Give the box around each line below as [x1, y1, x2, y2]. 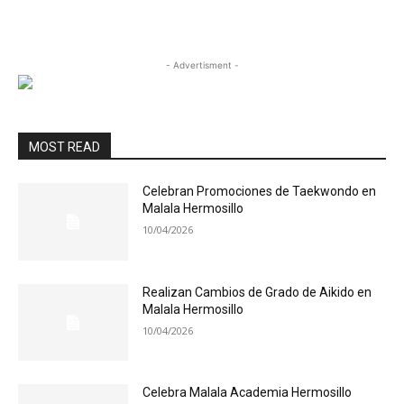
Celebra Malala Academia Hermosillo [142, 385, 353, 400]
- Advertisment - [165, 60, 239, 70]
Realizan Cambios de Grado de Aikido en [142, 284, 372, 299]
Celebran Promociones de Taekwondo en [142, 184, 377, 198]
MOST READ [29, 140, 100, 154]
